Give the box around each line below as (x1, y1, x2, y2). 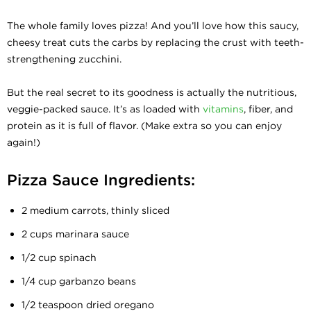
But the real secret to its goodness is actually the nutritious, (7, 86, 296, 99)
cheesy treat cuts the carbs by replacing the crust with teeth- (7, 36, 304, 49)
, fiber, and (244, 103, 293, 115)
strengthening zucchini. (7, 53, 124, 65)
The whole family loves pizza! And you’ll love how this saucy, (7, 19, 299, 32)
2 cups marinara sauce (22, 228, 129, 240)
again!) (7, 136, 40, 149)
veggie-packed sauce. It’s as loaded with (7, 103, 203, 115)
